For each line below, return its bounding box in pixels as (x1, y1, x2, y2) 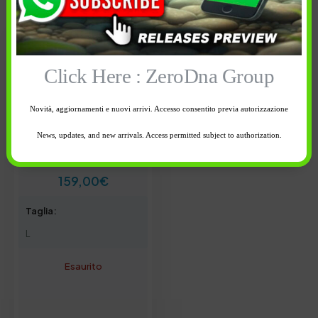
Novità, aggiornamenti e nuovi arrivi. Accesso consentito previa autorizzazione (30, 104, 288, 113)
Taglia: (26, 204, 57, 216)
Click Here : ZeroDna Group (44, 65, 274, 87)
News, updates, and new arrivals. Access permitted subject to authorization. (36, 130, 282, 139)
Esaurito (64, 260, 102, 272)
